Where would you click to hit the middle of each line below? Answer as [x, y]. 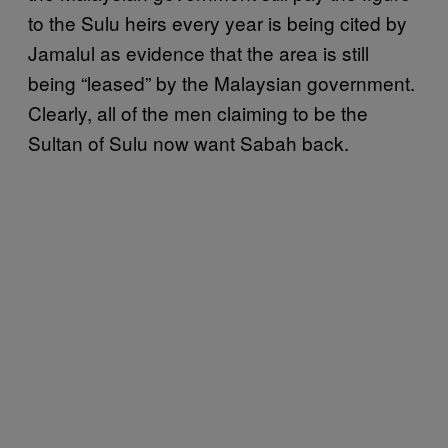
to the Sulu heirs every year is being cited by [217, 22]
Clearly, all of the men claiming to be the [198, 112]
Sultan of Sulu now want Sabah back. [188, 142]
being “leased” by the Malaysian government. [221, 82]
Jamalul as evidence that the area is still [198, 52]
